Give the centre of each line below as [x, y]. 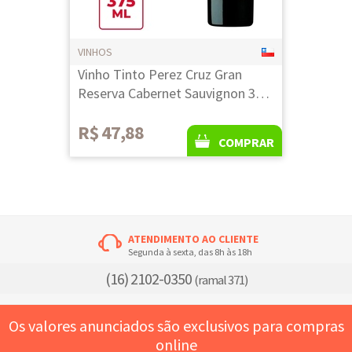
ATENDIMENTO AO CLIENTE [193, 239]
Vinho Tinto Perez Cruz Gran [160, 74]
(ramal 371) [220, 280]
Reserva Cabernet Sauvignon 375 [174, 93]
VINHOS [95, 52]
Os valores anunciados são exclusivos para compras [176, 326]
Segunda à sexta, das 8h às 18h [190, 252]
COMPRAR [246, 142]
